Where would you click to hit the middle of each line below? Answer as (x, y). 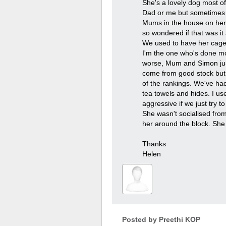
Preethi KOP (180, 219)
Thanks (154, 144)
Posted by (140, 219)
